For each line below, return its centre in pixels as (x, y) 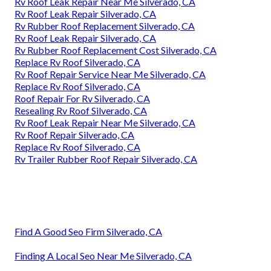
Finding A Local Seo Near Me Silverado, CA (103, 256)
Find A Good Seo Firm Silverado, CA (88, 232)
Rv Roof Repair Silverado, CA (74, 135)
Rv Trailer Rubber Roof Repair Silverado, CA (106, 159)
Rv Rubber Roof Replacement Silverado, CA (105, 26)
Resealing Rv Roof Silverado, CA (81, 111)
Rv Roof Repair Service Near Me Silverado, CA (110, 74)
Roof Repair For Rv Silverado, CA (82, 99)
